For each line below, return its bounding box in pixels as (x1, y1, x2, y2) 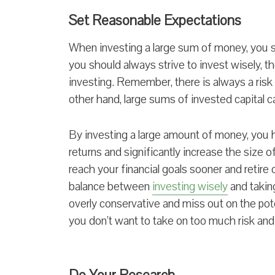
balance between (69, 178, 152, 195)
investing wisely (152, 178, 228, 195)
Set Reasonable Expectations (69, 10, 241, 30)
